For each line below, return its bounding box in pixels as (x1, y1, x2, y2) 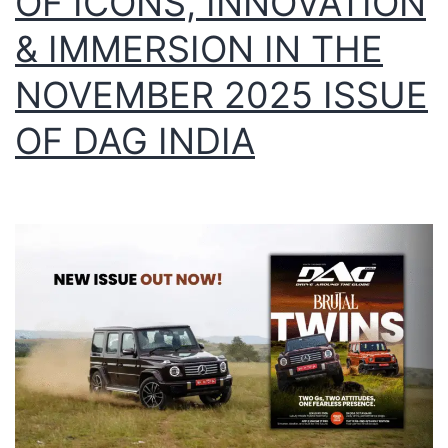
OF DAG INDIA (15, 119, 255, 164)
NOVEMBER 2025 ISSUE (15, 73, 428, 118)
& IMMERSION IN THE (15, 27, 383, 72)
